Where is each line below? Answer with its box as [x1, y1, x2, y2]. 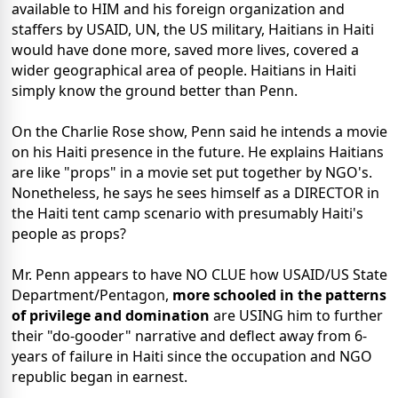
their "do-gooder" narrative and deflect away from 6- [12, 326, 367, 346]
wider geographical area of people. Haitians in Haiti [12, 60, 356, 81]
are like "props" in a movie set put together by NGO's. [12, 163, 372, 183]
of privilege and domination [12, 306, 213, 326]
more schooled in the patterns [172, 285, 386, 306]
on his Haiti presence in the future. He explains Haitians [12, 142, 384, 163]
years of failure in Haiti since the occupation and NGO [12, 346, 372, 367]
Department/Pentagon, [12, 285, 172, 306]
